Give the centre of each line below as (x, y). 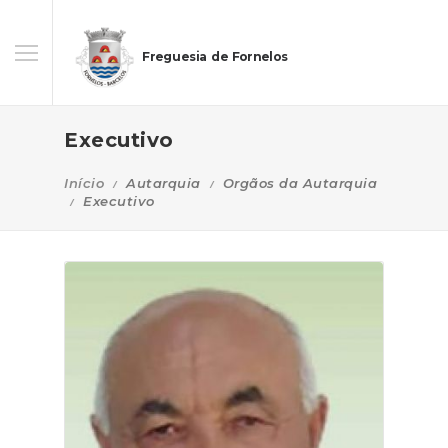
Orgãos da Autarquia (299, 183)
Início (84, 183)
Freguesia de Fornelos (215, 57)
